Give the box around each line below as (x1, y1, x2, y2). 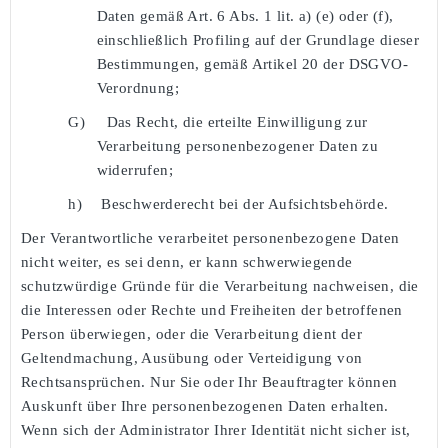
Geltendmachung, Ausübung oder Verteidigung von (21, 349, 363, 366)
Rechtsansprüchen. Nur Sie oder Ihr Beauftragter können (21, 373, 398, 390)
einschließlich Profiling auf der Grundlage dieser (96, 31, 420, 48)
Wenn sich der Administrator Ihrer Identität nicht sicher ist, (21, 421, 411, 438)
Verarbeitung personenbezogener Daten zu (96, 137, 379, 154)
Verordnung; (96, 79, 179, 96)
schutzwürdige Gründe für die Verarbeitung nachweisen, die (21, 277, 419, 294)
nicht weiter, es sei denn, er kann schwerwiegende (21, 253, 353, 270)
